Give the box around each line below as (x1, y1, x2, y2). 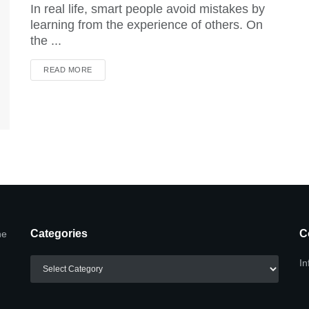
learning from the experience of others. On (30, 18, 263, 32)
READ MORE (43, 66, 92, 74)
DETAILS (91, 65, 125, 73)
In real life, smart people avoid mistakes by (30, 2, 265, 16)
